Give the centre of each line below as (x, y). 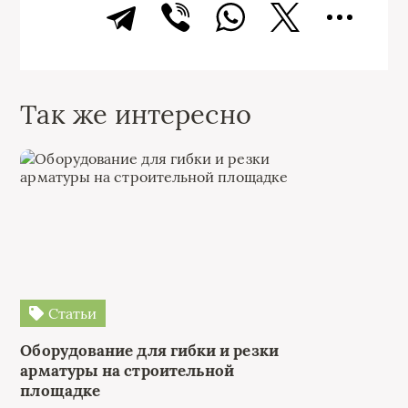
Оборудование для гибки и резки (149, 351)
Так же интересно (136, 114)
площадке (61, 391)
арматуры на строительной (127, 371)
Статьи (71, 313)
